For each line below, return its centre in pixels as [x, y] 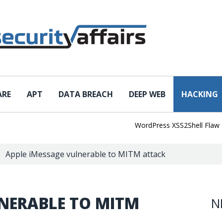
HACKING [200, 94]
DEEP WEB [147, 94]
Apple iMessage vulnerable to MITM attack [85, 154]
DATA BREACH [86, 94]
